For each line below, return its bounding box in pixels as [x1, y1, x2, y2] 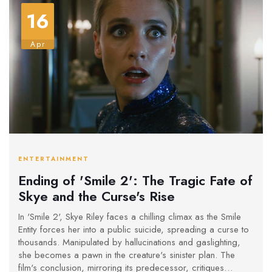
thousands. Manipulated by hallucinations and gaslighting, [18, 236, 240, 250]
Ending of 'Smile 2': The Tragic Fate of [18, 170, 253, 190]
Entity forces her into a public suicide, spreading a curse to [18, 223, 249, 237]
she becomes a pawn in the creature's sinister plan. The [18, 248, 235, 262]
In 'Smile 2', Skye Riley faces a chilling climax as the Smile [18, 210, 241, 224]
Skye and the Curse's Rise [18, 186, 175, 206]
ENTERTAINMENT [18, 154, 89, 164]
